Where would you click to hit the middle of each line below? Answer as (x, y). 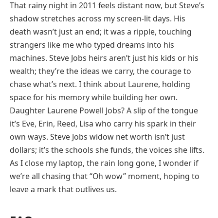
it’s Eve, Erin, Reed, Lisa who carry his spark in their (103, 123)
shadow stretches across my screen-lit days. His (98, 18)
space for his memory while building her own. (94, 97)
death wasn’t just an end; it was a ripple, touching (101, 31)
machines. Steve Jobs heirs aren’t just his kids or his (104, 58)
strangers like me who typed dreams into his (92, 45)
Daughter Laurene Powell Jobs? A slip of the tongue (104, 110)
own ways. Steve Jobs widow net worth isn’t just (97, 136)
